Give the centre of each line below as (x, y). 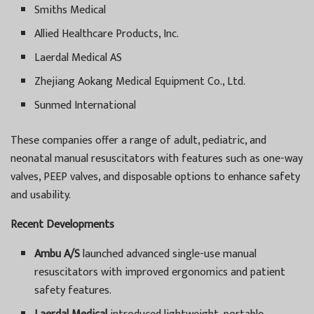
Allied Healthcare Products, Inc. (107, 34)
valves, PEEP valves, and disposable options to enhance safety (155, 177)
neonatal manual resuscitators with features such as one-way (157, 158)
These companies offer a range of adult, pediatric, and (138, 140)
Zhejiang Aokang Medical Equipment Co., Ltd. (140, 81)
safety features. (73, 290)
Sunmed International (86, 105)
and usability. (41, 195)
